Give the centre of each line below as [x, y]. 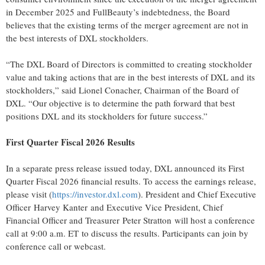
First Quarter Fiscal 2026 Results [70, 142]
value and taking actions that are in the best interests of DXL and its [130, 77]
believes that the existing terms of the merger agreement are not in [127, 25]
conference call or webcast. [56, 246]
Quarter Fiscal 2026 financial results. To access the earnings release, [131, 181]
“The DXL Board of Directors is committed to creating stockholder [129, 64]
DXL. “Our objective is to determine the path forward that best [120, 103]
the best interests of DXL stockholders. [77, 38]
